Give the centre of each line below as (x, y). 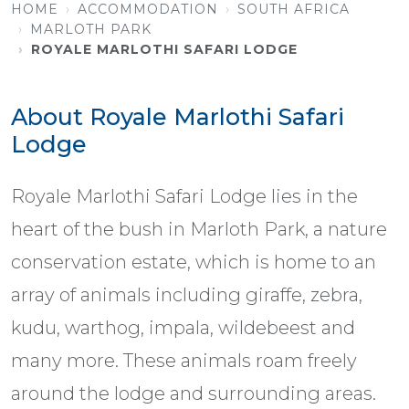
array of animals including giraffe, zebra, (187, 295)
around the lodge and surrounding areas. (194, 394)
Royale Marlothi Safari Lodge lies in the (184, 197)
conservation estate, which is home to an (194, 262)
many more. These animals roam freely (184, 361)
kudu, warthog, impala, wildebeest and (183, 328)
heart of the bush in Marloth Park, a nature (199, 230)
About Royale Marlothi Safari (178, 117)
